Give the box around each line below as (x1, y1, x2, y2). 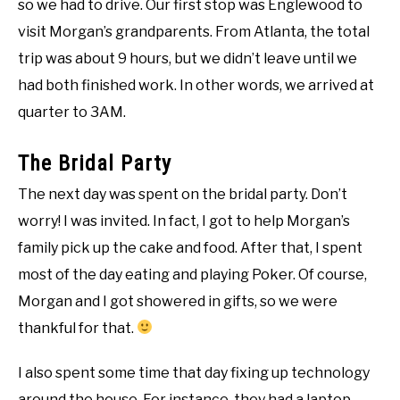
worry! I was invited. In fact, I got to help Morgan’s (18, 212, 350, 229)
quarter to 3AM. (18, 103, 126, 121)
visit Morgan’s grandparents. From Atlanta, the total (18, 22, 370, 40)
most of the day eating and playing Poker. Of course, (18, 265, 367, 283)
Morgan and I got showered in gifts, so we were (18, 292, 337, 310)
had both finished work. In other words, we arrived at (18, 76, 374, 94)
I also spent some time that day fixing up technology (18, 363, 370, 381)
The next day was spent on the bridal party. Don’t (18, 185, 347, 203)
